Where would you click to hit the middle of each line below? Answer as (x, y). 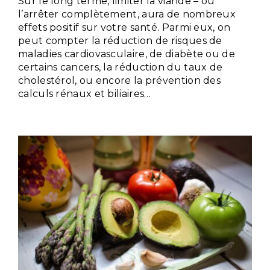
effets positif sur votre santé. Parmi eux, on (124, 27)
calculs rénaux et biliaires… (85, 93)
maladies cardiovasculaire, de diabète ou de (127, 54)
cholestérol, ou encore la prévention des (119, 80)
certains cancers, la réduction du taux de (121, 67)
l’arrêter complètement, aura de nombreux (127, 14)
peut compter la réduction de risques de (120, 40)
